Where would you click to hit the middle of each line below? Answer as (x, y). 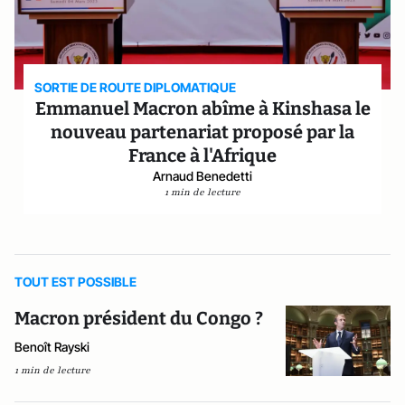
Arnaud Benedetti (202, 176)
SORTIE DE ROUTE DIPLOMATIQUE (136, 87)
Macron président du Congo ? (141, 318)
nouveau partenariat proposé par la (202, 132)
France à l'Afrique (202, 155)
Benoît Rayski (52, 347)
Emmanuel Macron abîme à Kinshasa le (202, 108)
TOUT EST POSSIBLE (75, 282)
